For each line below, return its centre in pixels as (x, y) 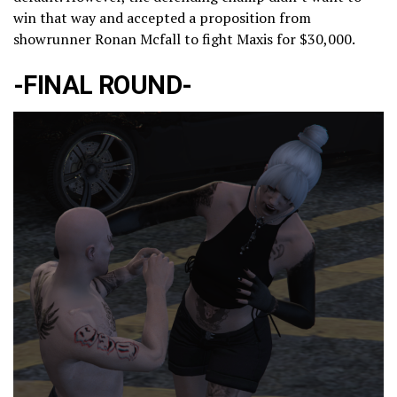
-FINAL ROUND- (103, 85)
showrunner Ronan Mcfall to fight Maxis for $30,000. (184, 39)
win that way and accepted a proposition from (162, 17)
